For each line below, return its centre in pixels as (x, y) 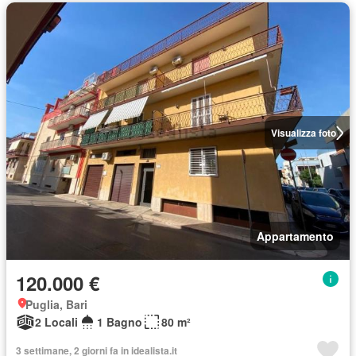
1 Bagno (120, 322)
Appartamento (295, 236)
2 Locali (56, 322)
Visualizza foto (303, 133)
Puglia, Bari (56, 304)
